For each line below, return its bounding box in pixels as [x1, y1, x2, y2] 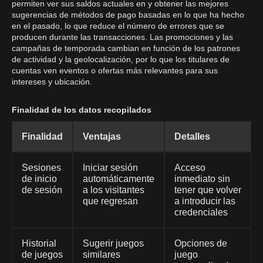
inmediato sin [174, 174, 230, 184]
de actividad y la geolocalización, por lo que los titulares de [12, 55, 230, 64]
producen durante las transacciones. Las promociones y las [12, 32, 233, 42]
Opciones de [174, 238, 227, 248]
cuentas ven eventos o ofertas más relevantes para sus [12, 66, 218, 75]
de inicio [22, 174, 57, 184]
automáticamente [83, 174, 154, 184]
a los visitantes [83, 185, 144, 195]
